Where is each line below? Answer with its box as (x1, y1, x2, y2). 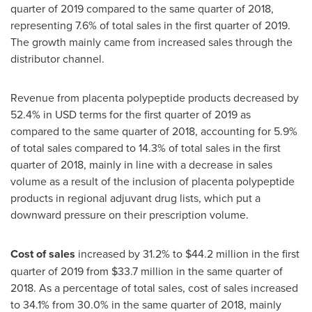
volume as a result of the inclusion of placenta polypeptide (10, 173, 295, 189)
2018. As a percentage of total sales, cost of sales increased (10, 280, 298, 295)
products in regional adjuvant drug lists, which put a (10, 190, 260, 205)
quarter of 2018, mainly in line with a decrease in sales (10, 157, 272, 172)
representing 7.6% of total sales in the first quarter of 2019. (10, 17, 290, 33)
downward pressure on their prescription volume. (10, 207, 249, 222)
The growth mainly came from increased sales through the (10, 34, 292, 49)
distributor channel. (10, 51, 104, 66)
